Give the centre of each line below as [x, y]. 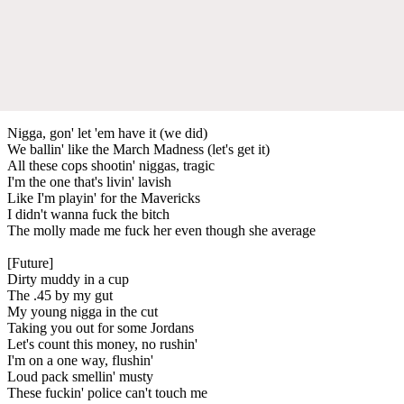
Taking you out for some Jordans [101, 327]
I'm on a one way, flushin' [80, 360]
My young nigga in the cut [83, 311]
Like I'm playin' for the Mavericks [104, 197]
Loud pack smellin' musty [80, 376]
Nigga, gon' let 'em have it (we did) [107, 133]
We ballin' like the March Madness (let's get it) [138, 149]
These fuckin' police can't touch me [107, 392]
